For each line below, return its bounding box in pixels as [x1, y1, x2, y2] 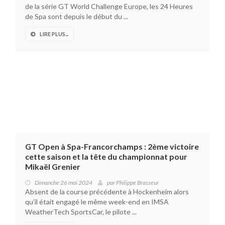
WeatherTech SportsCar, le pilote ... [25, 207, 137, 216]
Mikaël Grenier [25, 162, 80, 172]
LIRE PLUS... [40, 31, 68, 38]
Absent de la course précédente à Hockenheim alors [25, 187, 189, 196]
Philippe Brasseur [116, 179, 159, 187]
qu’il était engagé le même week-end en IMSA [25, 197, 169, 206]
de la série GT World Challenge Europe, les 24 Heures [25, 2, 193, 11]
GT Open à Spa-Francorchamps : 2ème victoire [25, 142, 199, 152]
